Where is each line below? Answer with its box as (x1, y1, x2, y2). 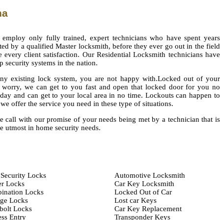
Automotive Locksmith (114, 171, 185, 179)
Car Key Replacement (114, 205, 182, 213)
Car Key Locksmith (114, 180, 174, 188)
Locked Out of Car (114, 188, 172, 196)
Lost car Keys (114, 196, 157, 204)
